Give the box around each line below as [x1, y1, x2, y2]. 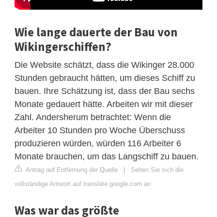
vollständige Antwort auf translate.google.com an [15, 180, 151, 187]
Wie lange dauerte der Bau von [15, 24, 178, 40]
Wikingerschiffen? [15, 38, 111, 54]
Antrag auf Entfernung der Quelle [24, 166, 118, 173]
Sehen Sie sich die [131, 166, 184, 173]
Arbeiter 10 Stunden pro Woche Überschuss [15, 125, 185, 135]
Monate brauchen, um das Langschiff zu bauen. [15, 151, 199, 161]
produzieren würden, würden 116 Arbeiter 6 [15, 138, 181, 148]
